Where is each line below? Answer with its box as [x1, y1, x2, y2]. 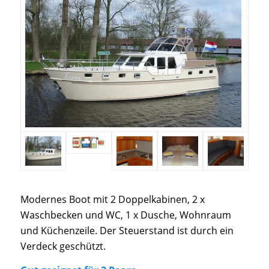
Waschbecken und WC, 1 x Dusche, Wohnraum [20, 208, 231, 222]
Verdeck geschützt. [20, 240, 106, 253]
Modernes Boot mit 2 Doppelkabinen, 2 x [20, 193, 205, 207]
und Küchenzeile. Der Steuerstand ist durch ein [20, 224, 234, 238]
